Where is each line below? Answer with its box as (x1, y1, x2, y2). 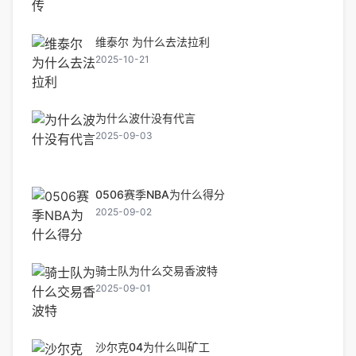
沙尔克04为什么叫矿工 (95, 340, 210, 354)
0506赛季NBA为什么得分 (95, 188, 225, 201)
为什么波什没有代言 (95, 111, 195, 125)
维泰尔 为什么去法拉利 (95, 35, 210, 48)
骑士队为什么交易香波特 (95, 264, 218, 277)
